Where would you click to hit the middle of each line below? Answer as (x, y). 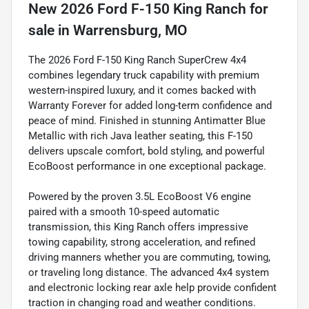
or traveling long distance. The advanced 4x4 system (149, 272)
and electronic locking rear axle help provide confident (152, 287)
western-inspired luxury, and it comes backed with (142, 90)
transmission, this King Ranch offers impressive (138, 227)
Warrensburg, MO (130, 30)
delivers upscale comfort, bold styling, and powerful (147, 151)
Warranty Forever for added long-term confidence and (150, 105)
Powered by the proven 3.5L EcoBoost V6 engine (140, 196)
